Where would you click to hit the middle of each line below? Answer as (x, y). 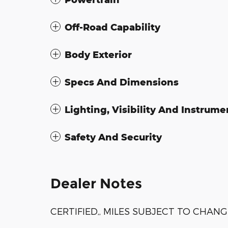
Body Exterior (98, 55)
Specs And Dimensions (122, 82)
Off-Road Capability (112, 27)
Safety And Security (113, 137)
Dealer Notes (96, 184)
